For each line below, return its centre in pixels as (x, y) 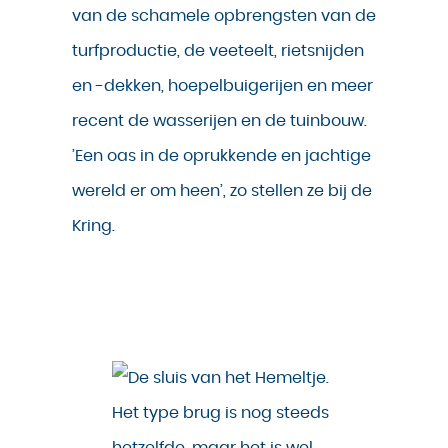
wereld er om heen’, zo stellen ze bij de (222, 191)
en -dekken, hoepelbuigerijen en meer (222, 86)
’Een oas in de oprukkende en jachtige (221, 156)
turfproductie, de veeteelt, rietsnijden (218, 51)
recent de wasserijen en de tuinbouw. (219, 121)
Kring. (93, 226)
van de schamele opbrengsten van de (224, 16)
